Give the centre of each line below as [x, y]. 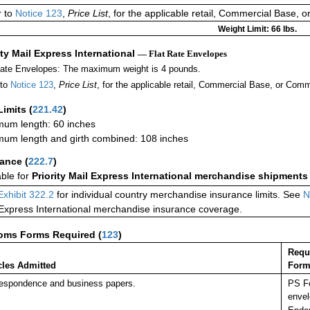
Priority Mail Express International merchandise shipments [170, 176]
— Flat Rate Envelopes [182, 54]
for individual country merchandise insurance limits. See [179, 195]
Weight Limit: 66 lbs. [257, 29]
